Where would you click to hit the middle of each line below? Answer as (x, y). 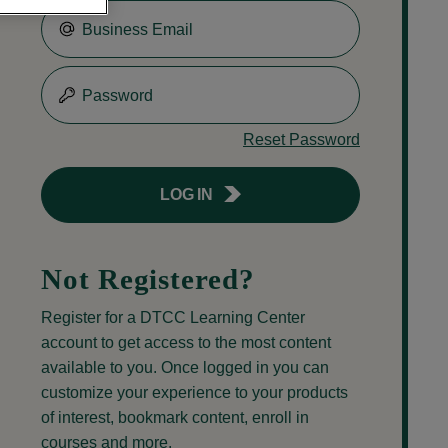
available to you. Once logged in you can (185, 367)
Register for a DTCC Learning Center (173, 317)
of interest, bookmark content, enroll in (175, 417)
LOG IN (186, 194)
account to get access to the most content (186, 342)
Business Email (137, 29)
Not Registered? (148, 278)
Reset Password (301, 139)
